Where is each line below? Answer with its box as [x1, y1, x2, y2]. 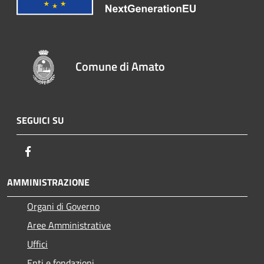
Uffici [27, 236, 48, 251]
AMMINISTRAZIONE [7, 174, 90, 189]
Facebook [35, 143, 71, 158]
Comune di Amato [75, 57, 166, 75]
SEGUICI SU [16, 113, 64, 127]
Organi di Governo [27, 199, 100, 213]
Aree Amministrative [27, 217, 111, 232]
